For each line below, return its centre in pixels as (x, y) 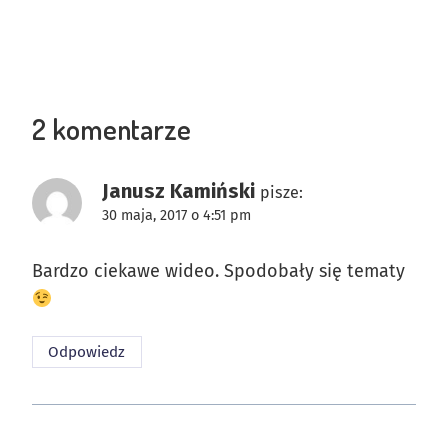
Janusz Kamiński (178, 190)
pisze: (281, 192)
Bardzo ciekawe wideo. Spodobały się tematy (218, 271)
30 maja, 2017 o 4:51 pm (176, 215)
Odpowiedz (87, 351)
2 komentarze (111, 128)
